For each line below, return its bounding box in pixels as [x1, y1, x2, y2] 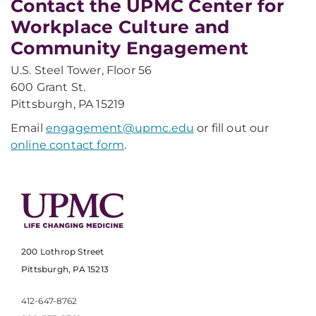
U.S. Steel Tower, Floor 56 [11, 63, 152, 77]
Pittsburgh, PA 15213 [21, 264, 109, 275]
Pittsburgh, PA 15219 [11, 97, 126, 111]
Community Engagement [11, 37, 248, 59]
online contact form [11, 138, 125, 152]
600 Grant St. [11, 80, 86, 94]
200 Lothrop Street [21, 246, 104, 257]
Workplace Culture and [11, 16, 230, 37]
